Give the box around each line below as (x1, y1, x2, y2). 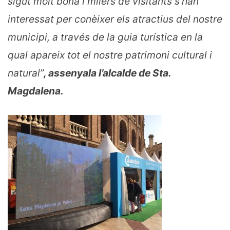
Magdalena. (8, 85, 64, 97)
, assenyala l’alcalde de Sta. (44, 67, 171, 79)
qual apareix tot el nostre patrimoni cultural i (8, 49, 212, 61)
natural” (8, 67, 44, 79)
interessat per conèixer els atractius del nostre (8, 13, 222, 25)
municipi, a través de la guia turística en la (8, 31, 203, 43)
